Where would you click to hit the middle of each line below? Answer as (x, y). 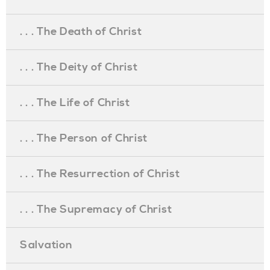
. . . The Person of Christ (84, 138)
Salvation (46, 245)
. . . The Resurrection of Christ (100, 174)
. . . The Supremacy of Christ (96, 209)
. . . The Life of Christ (75, 103)
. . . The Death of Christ (81, 32)
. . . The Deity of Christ (79, 67)
